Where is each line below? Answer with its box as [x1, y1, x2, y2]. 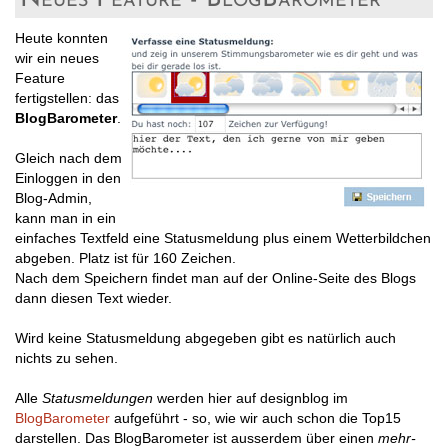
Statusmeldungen [42, 389, 153, 406]
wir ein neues [15, 49, 99, 66]
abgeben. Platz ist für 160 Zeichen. [15, 249, 236, 266]
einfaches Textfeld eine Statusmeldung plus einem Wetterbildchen [15, 229, 431, 246]
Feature [15, 69, 65, 86]
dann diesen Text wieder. [15, 289, 172, 306]
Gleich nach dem [15, 149, 122, 166]
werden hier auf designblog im [153, 389, 348, 406]
